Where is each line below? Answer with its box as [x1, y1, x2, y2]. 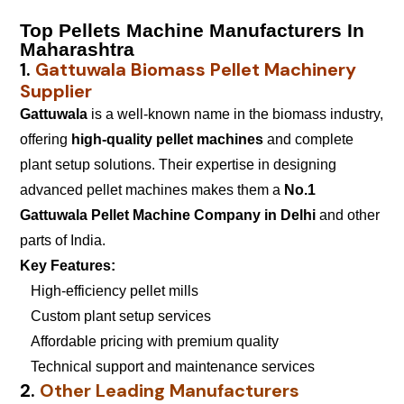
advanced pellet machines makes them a [20, 181, 284, 197]
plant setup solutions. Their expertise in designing [20, 156, 336, 172]
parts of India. [20, 232, 106, 248]
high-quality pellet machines [71, 131, 263, 147]
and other [316, 207, 380, 223]
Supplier [20, 78, 92, 103]
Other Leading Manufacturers [40, 378, 299, 402]
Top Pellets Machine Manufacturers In [20, 19, 364, 41]
